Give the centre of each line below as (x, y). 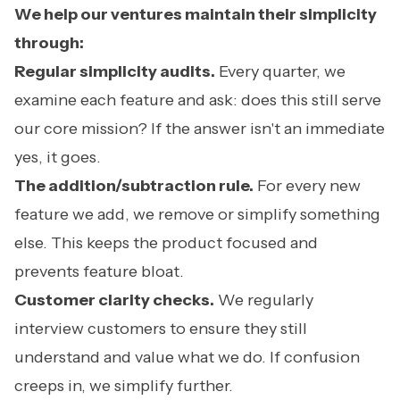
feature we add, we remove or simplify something (197, 214)
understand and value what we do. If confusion (187, 357)
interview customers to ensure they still (161, 329)
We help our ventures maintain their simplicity (196, 14)
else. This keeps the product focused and (166, 243)
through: (49, 43)
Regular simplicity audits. (115, 71)
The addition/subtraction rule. (134, 186)
